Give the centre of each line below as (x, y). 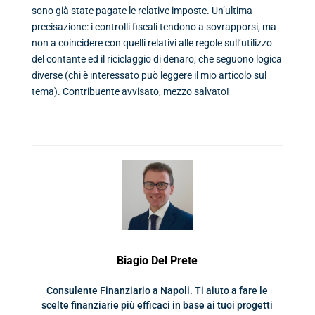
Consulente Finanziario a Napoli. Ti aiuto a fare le (157, 290)
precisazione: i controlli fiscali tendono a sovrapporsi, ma (154, 26)
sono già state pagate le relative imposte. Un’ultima (142, 10)
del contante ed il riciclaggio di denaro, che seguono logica (156, 59)
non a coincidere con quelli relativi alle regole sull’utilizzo (152, 43)
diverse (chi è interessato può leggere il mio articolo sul (149, 75)
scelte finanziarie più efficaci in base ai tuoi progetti (157, 305)
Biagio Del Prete (157, 260)
